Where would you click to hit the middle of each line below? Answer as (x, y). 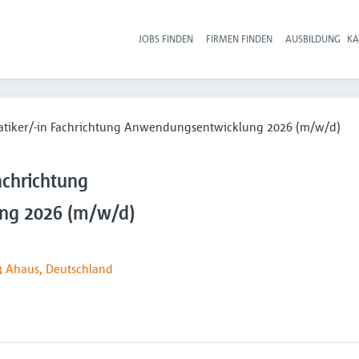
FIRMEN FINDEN (240, 38)
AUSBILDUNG (313, 38)
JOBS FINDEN (166, 38)
